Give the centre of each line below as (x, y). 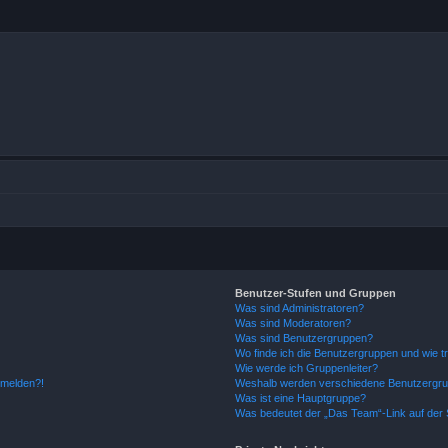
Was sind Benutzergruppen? (304, 338)
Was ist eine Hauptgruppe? (301, 398)
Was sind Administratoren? (300, 308)
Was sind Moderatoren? (293, 323)
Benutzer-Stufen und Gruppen (316, 293)
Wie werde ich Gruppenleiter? (307, 368)
